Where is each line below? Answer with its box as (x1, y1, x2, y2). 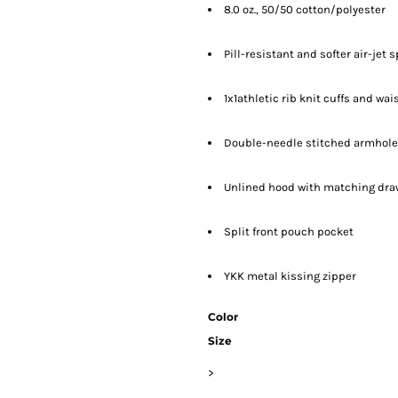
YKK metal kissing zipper (224, 269, 356, 283)
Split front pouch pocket (224, 225, 354, 239)
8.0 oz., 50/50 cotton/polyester (224, 3, 386, 17)
